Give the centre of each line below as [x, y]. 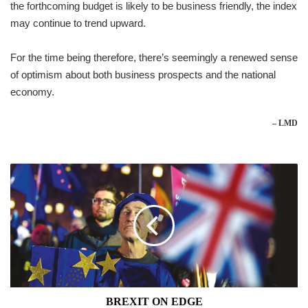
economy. [32, 91]
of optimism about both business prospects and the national [143, 74]
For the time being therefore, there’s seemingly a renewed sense [154, 57]
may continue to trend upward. [78, 23]
